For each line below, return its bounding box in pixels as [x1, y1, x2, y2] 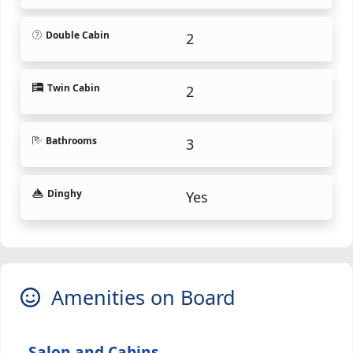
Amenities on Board [40, 283, 236, 310]
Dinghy [46, 186, 82, 200]
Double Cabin [46, 28, 110, 42]
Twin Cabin [46, 80, 100, 95]
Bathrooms [46, 133, 97, 147]
